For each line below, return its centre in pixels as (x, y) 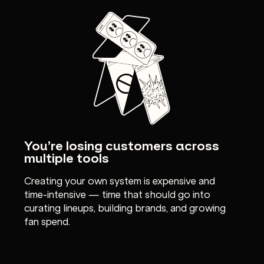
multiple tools (67, 157)
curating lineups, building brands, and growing (125, 207)
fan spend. (47, 220)
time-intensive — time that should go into (118, 193)
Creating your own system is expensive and (120, 180)
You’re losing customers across (122, 145)
